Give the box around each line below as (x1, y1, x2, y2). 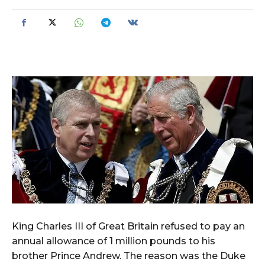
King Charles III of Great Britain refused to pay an (12, 221, 245, 232)
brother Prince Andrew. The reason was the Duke (12, 250, 245, 262)
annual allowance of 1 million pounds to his (12, 235, 215, 247)
